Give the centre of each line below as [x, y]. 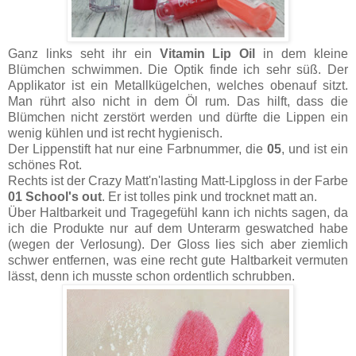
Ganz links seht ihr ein [84, 53]
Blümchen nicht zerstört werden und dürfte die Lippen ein [178, 117]
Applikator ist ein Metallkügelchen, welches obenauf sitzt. [178, 85]
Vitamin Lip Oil [207, 53]
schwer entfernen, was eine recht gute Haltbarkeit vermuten [178, 260]
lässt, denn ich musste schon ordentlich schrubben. [151, 276]
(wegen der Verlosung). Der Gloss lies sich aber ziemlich [178, 244]
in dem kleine [302, 53]
